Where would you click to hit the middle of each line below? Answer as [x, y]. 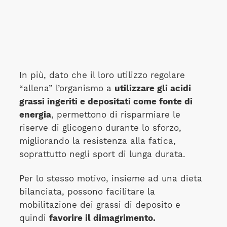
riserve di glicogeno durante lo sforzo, [100, 128]
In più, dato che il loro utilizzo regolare [102, 75]
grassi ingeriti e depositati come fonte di [106, 101]
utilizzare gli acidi [153, 88]
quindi [34, 218]
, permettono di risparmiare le [116, 115]
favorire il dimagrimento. [102, 218]
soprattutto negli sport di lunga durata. [102, 154]
